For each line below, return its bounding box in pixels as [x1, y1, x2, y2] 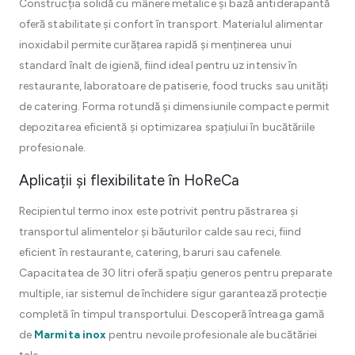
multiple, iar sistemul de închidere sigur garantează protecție [19, 287, 327, 300]
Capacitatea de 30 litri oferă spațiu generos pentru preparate [19, 266, 333, 280]
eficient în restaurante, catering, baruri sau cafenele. [19, 246, 282, 259]
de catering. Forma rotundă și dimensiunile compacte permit [19, 100, 330, 113]
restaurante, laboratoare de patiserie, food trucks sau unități [19, 79, 329, 93]
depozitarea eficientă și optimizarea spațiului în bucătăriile [19, 120, 315, 134]
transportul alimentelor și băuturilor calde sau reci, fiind [19, 225, 302, 239]
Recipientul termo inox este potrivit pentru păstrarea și [19, 204, 298, 218]
